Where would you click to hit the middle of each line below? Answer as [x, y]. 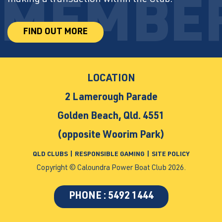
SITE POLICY [170, 155]
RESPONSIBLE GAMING [110, 155]
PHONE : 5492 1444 [111, 196]
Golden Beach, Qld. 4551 [111, 117]
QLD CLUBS [51, 155]
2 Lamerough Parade [111, 98]
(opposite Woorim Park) [111, 136]
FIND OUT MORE [55, 32]
